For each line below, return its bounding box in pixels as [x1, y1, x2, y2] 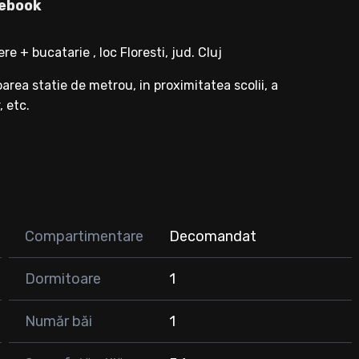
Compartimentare [24, 228, 143, 246]
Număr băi [24, 313, 92, 331]
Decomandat [169, 228, 257, 246]
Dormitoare [24, 270, 101, 288]
